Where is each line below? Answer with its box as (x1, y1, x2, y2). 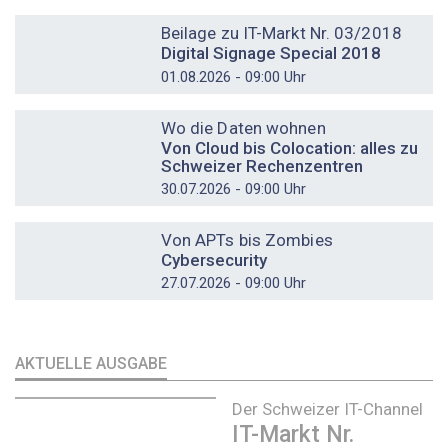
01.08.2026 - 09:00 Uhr (160, 67, 306, 86)
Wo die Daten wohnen (160, 117, 326, 138)
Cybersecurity (160, 249, 267, 270)
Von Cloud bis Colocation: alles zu (160, 137, 418, 158)
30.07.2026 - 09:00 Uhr (160, 180, 306, 199)
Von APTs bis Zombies (160, 230, 333, 251)
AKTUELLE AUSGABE (15, 353, 167, 373)
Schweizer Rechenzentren (160, 155, 363, 176)
